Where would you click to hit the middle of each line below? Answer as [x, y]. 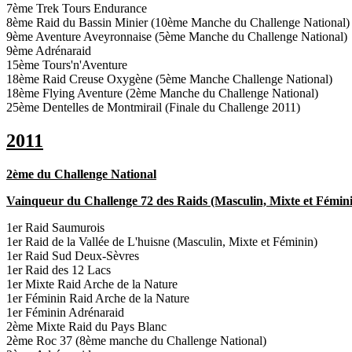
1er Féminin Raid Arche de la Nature [98, 298]
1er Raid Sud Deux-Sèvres [73, 255]
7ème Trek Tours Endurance [77, 9]
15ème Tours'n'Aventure [67, 65]
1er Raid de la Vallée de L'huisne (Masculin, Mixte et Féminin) [162, 241]
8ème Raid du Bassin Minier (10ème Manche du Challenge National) [178, 23]
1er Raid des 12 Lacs [59, 269]
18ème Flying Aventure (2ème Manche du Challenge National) [162, 93]
